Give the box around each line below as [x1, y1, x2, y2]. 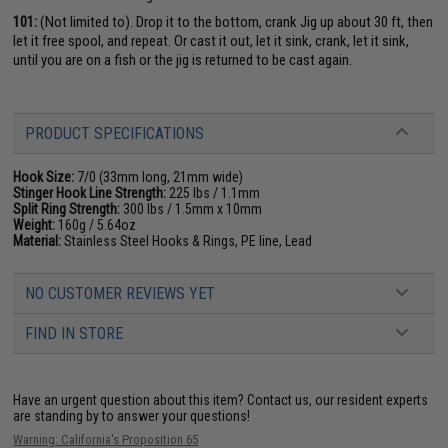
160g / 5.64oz [55, 216, 137, 233]
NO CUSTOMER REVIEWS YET [25, 283, 216, 303]
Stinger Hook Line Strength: [13, 184, 167, 201]
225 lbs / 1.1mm [166, 184, 261, 201]
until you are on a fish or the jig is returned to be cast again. [13, 50, 353, 69]
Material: [13, 232, 62, 249]
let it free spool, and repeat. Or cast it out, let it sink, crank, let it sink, [13, 31, 410, 50]
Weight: [13, 216, 56, 233]
